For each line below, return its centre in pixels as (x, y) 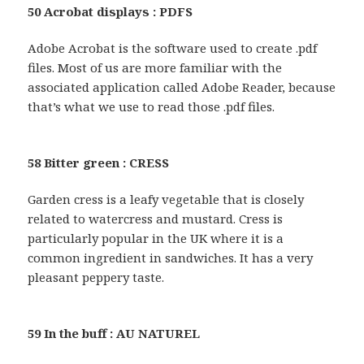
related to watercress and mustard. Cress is (156, 218)
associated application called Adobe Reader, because (182, 87)
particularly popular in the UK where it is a (156, 238)
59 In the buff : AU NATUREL (114, 333)
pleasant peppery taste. (96, 277)
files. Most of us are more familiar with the (155, 67)
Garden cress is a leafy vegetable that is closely (166, 199)
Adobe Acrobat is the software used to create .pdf (173, 48)
